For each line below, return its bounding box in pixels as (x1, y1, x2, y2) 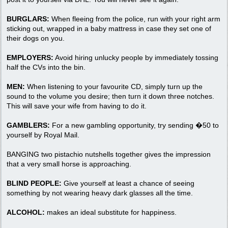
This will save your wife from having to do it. (7, 101, 147, 110)
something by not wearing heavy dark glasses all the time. (7, 188, 193, 197)
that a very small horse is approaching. (7, 159, 131, 168)
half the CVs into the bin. (7, 63, 85, 71)
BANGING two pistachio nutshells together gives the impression (7, 150, 211, 158)
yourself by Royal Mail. (7, 130, 79, 139)
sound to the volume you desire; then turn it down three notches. (7, 92, 214, 100)
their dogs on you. (7, 34, 65, 42)
